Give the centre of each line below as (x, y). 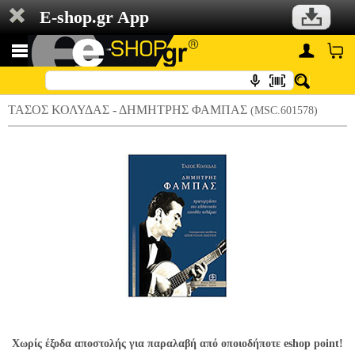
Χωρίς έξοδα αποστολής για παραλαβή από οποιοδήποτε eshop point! (177, 344)
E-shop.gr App (94, 17)
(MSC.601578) (284, 111)
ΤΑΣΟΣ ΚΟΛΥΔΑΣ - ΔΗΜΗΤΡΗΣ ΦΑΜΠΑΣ (129, 110)
